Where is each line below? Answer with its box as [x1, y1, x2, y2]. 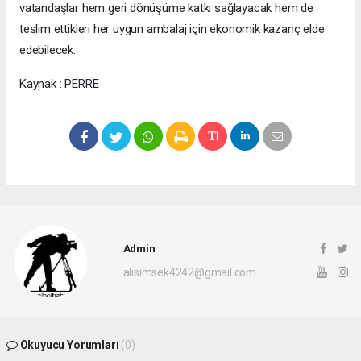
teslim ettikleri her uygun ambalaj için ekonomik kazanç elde [19, 21, 325, 36]
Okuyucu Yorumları [17, 338, 122, 351]
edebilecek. [19, 42, 76, 57]
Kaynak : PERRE [19, 76, 99, 91]
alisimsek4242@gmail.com [122, 266, 257, 280]
